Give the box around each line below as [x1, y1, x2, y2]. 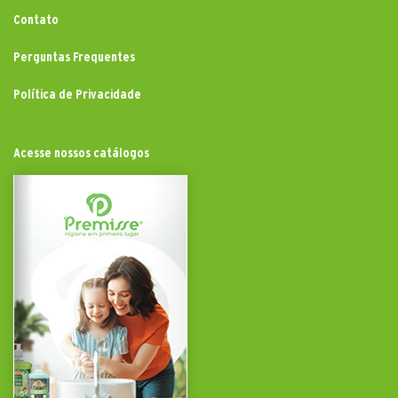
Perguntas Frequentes [13, 49, 135, 65]
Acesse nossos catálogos [13, 145, 149, 161]
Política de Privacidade [13, 86, 141, 102]
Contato [13, 12, 59, 28]
